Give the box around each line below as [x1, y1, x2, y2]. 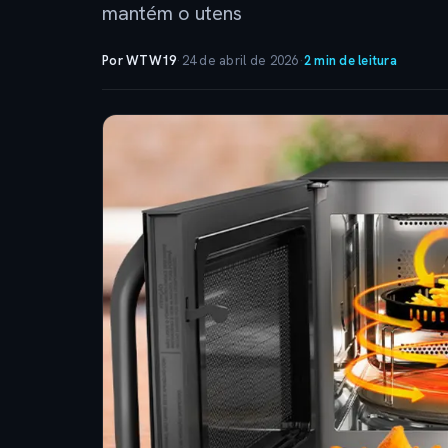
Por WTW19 [102, 52, 177, 69]
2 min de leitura [303, 52, 397, 69]
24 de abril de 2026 [181, 52, 299, 69]
